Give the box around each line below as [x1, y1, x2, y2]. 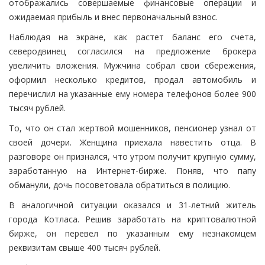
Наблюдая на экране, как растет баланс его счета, [9, 31, 256, 43]
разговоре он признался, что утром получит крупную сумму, [9, 151, 256, 162]
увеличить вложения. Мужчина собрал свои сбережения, [9, 60, 256, 71]
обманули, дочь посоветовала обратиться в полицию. [9, 179, 230, 190]
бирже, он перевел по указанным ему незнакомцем [9, 228, 256, 239]
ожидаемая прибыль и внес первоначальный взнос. [9, 11, 218, 22]
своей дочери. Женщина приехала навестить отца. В [9, 137, 256, 148]
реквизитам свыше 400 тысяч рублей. [9, 242, 160, 253]
